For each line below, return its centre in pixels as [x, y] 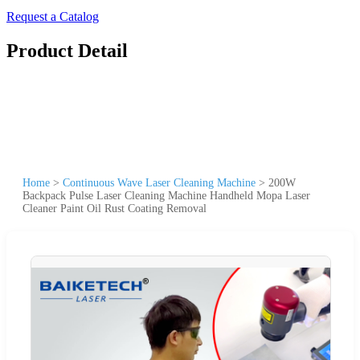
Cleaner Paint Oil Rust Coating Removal [115, 208]
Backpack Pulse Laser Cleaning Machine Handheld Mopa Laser [166, 195]
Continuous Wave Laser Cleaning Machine [159, 182]
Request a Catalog [53, 16]
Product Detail [67, 50]
